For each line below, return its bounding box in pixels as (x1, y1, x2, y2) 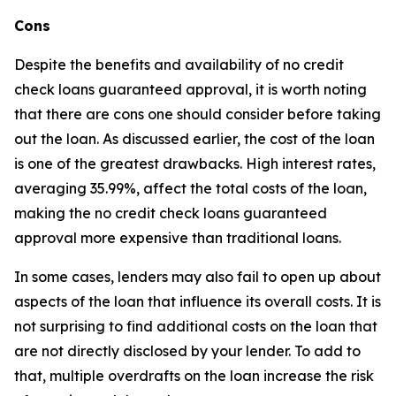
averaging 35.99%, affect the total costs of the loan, (14, 179, 367, 198)
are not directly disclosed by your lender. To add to (14, 342, 361, 361)
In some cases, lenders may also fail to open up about (14, 268, 381, 286)
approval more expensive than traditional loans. (14, 229, 341, 247)
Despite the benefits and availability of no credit (14, 56, 344, 74)
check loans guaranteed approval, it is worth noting (14, 80, 367, 99)
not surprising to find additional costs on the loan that (14, 317, 377, 336)
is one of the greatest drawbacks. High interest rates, (14, 155, 376, 173)
